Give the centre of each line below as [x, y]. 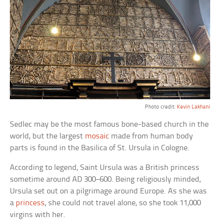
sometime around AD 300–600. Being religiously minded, [106, 179]
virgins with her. [38, 215]
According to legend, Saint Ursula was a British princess [105, 167]
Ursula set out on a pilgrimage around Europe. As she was [109, 191]
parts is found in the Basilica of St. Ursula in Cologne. [100, 148]
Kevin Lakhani [193, 107]
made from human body [151, 136]
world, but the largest [48, 136]
